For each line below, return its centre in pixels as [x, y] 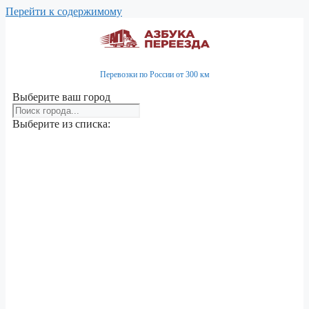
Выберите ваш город [61, 97]
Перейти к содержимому [64, 11]
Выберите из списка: [61, 124]
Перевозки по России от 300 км [154, 74]
